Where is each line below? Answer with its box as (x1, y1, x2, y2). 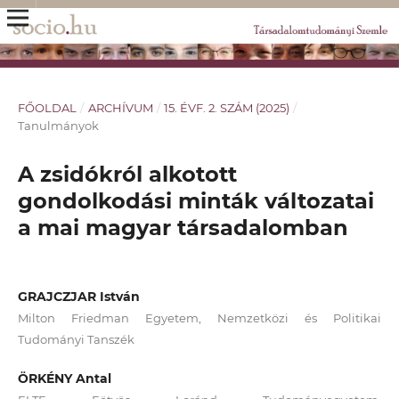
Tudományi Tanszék (17, 331, 134, 346)
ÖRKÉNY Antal (17, 370, 111, 387)
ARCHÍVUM (87, 100, 153, 115)
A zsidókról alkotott (17, 160, 237, 187)
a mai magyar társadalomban (17, 214, 348, 240)
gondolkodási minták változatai (17, 187, 374, 214)
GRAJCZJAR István (17, 288, 140, 305)
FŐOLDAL (17, 100, 77, 115)
